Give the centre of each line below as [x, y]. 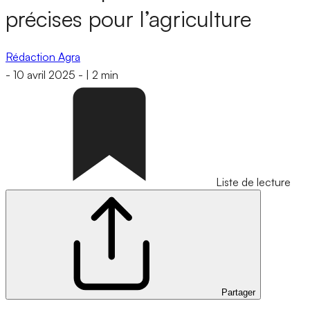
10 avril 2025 [44, 75]
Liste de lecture [253, 182]
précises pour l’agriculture [128, 19]
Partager [238, 293]
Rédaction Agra [43, 56]
